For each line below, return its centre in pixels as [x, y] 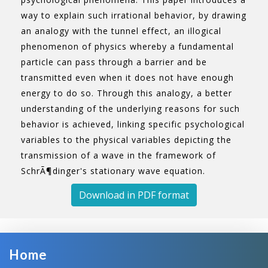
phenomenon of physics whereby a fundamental [127, 46]
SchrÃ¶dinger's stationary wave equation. [113, 171]
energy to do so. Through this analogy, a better [127, 93]
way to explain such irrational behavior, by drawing [134, 15]
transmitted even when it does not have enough [127, 77]
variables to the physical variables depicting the [126, 140]
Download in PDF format [134, 195]
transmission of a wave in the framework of [118, 155]
